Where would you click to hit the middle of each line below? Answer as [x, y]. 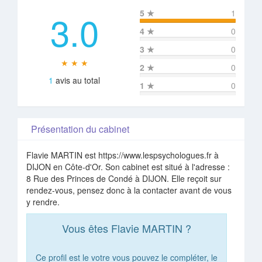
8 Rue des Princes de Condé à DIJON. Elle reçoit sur [124, 178]
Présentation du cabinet [78, 129]
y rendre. [43, 201]
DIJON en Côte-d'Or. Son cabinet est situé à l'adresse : [128, 166]
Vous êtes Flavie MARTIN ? [127, 228]
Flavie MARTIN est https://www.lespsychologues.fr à [123, 155]
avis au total [78, 80]
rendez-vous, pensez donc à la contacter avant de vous [129, 190]
